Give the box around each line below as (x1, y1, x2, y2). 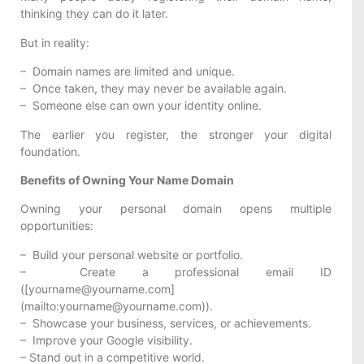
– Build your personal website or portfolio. (20, 247, 243, 262)
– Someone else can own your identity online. (20, 98, 262, 113)
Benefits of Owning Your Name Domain (20, 172, 234, 187)
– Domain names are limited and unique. (20, 64, 235, 79)
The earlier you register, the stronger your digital (20, 127, 331, 141)
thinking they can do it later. (20, 6, 168, 21)
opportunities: (20, 219, 93, 233)
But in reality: (20, 35, 89, 50)
